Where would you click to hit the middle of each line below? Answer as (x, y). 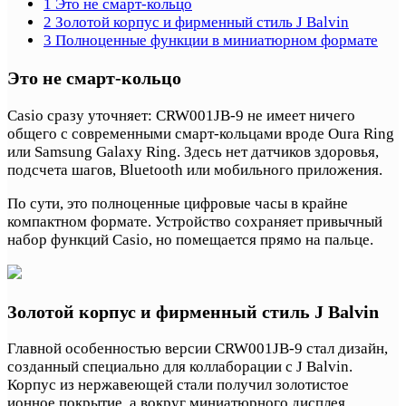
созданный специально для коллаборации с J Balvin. (180, 367)
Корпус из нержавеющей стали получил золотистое (178, 385)
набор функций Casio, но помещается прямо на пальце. (190, 239)
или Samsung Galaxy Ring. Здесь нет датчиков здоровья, (193, 151)
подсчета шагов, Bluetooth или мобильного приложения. (195, 169)
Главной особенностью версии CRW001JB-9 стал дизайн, (198, 349)
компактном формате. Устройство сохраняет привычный (195, 221)
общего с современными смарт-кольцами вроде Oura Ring (201, 133)
